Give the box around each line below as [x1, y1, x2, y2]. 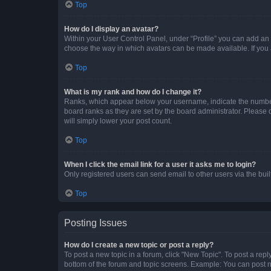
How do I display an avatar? [64, 24, 158, 33]
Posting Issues [64, 217, 127, 228]
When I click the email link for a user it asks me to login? [64, 160, 256, 169]
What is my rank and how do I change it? [64, 87, 201, 96]
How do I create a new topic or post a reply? [64, 240, 214, 249]
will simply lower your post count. [64, 116, 172, 125]
